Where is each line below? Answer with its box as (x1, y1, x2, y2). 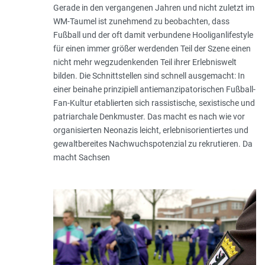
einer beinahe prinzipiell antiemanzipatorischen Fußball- (53, 85, 256, 95)
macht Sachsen (53, 153, 110, 163)
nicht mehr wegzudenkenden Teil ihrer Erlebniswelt (53, 57, 237, 67)
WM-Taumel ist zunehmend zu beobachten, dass (53, 17, 230, 27)
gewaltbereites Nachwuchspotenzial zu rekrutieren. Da (53, 139, 253, 149)
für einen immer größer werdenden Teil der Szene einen (53, 44, 251, 54)
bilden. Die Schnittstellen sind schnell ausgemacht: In (53, 71, 245, 81)
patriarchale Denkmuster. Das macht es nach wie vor (53, 112, 245, 122)
